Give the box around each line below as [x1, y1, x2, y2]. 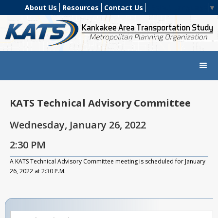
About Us [25, 2, 57, 12]
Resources [62, 2, 99, 12]
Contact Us [104, 2, 143, 12]
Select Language [151, 3, 207, 13]
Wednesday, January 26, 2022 [10, 118, 146, 132]
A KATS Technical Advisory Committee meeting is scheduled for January [10, 157, 205, 166]
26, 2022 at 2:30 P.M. [10, 167, 66, 176]
